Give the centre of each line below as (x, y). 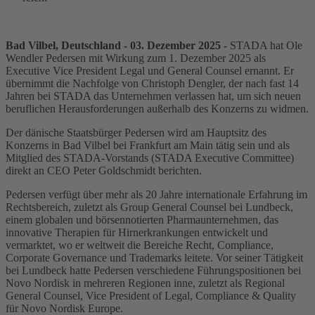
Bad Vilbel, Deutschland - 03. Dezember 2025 (115, 45)
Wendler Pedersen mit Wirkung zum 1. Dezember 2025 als (136, 58)
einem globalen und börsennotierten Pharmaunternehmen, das (142, 219)
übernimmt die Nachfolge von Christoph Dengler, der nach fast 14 (152, 83)
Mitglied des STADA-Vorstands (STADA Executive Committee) (150, 157)
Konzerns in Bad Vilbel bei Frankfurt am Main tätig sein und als (148, 145)
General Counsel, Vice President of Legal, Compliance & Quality (151, 295)
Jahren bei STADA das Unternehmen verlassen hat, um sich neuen (153, 96)
